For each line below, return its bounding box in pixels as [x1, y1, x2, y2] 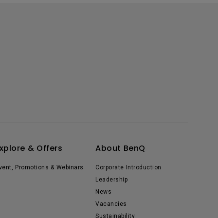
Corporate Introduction [95, 164, 162, 171]
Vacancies [95, 200, 127, 207]
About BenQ [95, 143, 145, 154]
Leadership [95, 176, 127, 183]
